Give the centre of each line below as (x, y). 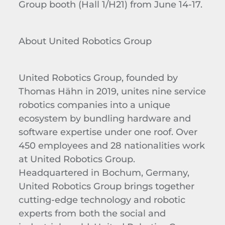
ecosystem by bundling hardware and (104, 118)
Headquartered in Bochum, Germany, (104, 172)
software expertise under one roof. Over (108, 132)
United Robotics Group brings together (106, 186)
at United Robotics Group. (77, 159)
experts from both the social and (92, 213)
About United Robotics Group (85, 41)
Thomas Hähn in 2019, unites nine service (112, 91)
